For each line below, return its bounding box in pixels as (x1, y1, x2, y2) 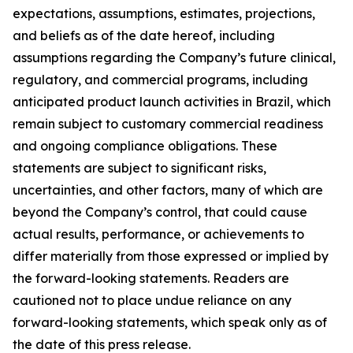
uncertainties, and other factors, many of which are (13, 182, 323, 198)
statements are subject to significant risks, (13, 160, 266, 176)
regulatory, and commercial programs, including (13, 72, 308, 87)
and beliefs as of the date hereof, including (13, 28, 275, 43)
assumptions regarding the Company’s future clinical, (13, 50, 336, 65)
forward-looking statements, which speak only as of (13, 314, 327, 330)
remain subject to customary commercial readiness (13, 116, 323, 132)
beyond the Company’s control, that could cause (13, 204, 307, 220)
